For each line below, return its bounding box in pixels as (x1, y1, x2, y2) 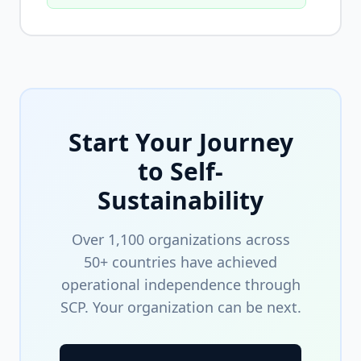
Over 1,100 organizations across (71, 230, 290, 249)
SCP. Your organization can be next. (60, 297, 301, 317)
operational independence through (60, 275, 301, 294)
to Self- (138, 155, 223, 188)
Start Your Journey (68, 126, 293, 159)
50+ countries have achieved (84, 252, 277, 272)
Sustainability (98, 184, 263, 217)
